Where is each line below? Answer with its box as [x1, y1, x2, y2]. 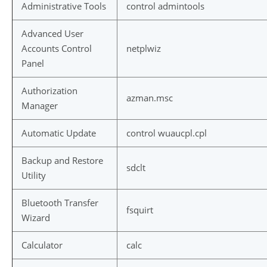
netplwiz [126, 42, 161, 54]
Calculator [21, 239, 63, 251]
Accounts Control [21, 42, 92, 54]
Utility [21, 169, 46, 181]
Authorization [21, 85, 77, 97]
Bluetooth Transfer [21, 197, 98, 209]
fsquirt [126, 204, 153, 216]
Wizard [21, 212, 50, 223]
